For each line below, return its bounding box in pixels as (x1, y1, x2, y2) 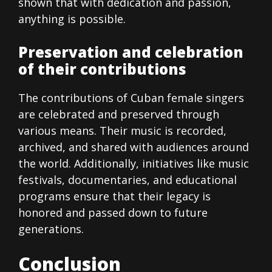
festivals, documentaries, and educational (18, 172, 237, 188)
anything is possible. (18, 12, 126, 27)
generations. (18, 222, 84, 237)
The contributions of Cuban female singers (18, 90, 244, 106)
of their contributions (18, 59, 186, 80)
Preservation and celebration (18, 42, 243, 63)
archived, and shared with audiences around (18, 140, 249, 155)
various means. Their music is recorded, (18, 123, 226, 138)
